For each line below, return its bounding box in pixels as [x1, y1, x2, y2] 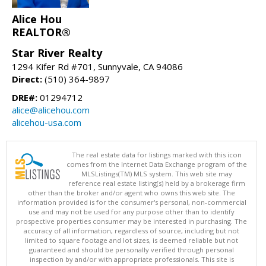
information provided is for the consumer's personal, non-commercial [17, 198, 246, 207]
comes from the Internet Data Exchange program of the [66, 160, 247, 169]
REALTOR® [12, 25, 71, 40]
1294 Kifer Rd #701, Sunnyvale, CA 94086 [12, 61, 183, 73]
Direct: [12, 73, 42, 85]
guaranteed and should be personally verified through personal [29, 245, 234, 255]
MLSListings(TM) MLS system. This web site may [81, 169, 232, 179]
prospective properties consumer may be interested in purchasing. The [16, 217, 247, 226]
